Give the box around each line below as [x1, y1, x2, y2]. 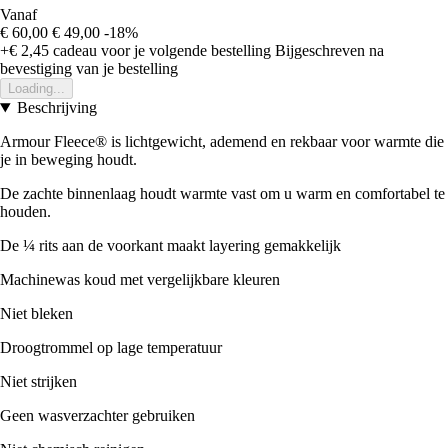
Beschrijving [16, 99, 97, 117]
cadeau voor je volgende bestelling [49, 42, 271, 60]
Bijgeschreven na [275, 42, 384, 60]
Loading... [8, 81, 65, 97]
